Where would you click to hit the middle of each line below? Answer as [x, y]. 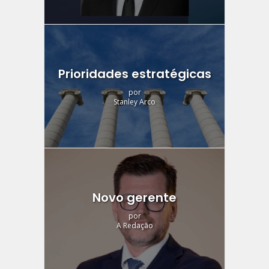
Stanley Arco [134, 101]
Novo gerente [134, 198]
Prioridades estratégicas [134, 74]
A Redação [134, 226]
